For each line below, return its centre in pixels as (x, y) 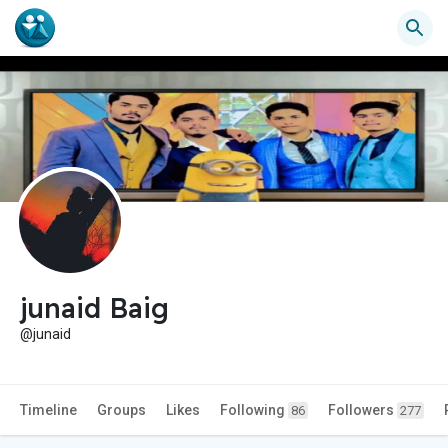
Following (254, 410)
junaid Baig (94, 308)
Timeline (48, 410)
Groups (121, 410)
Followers (362, 410)
